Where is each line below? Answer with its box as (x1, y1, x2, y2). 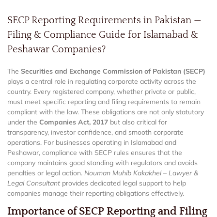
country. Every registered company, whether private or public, (7, 87, 196, 96)
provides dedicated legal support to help (60, 178, 186, 187)
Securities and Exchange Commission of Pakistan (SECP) (21, 66, 205, 76)
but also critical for (108, 117, 167, 126)
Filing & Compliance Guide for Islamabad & (7, 29, 198, 40)
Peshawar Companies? (7, 44, 106, 55)
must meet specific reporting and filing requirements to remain (7, 97, 201, 106)
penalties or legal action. (7, 168, 84, 177)
